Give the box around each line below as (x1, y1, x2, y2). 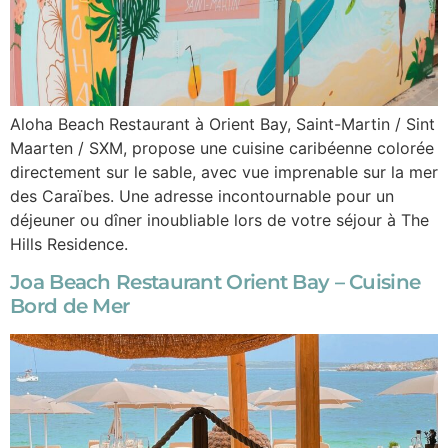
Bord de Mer (10, 294, 130, 319)
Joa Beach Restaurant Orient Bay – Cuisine (10, 270, 421, 295)
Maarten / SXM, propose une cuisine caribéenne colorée (10, 137, 434, 158)
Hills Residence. (10, 233, 128, 254)
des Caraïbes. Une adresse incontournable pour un (10, 185, 394, 206)
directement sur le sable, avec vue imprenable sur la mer (10, 161, 438, 182)
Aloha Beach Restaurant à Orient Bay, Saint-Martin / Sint (10, 113, 435, 134)
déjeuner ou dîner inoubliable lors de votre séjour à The (10, 209, 429, 230)
